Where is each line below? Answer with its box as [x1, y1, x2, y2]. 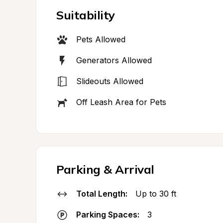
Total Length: [76, 189, 127, 199]
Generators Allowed [76, 55, 152, 65]
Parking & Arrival [56, 162, 154, 177]
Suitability [56, 7, 115, 22]
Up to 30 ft [135, 189, 176, 199]
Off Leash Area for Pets [76, 97, 166, 107]
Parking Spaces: [76, 210, 139, 220]
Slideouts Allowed [76, 76, 143, 86]
